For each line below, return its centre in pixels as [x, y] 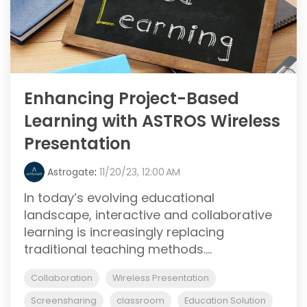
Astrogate [71, 172]
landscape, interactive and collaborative [148, 215]
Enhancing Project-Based [132, 98]
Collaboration [62, 278]
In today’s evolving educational [119, 198]
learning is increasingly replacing [124, 232]
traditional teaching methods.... [118, 249]
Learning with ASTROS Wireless [152, 121]
